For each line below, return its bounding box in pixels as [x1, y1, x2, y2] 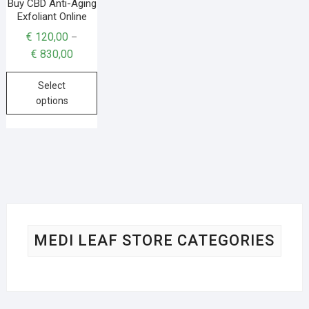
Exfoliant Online [17, 10, 87, 23]
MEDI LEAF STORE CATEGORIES [34, 232, 275, 250]
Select [38, 79, 66, 91]
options [35, 94, 68, 106]
